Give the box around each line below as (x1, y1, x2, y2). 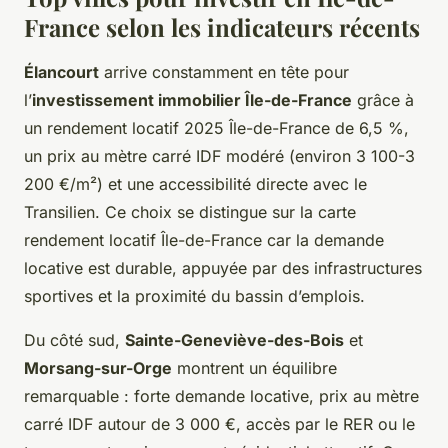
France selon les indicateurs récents (24, 10, 420, 43)
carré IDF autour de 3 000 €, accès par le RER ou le (24, 413, 415, 434)
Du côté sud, (24, 329, 125, 350)
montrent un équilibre (172, 357, 337, 378)
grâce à (352, 89, 414, 110)
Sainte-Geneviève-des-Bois (125, 329, 344, 350)
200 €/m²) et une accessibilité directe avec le (24, 173, 367, 194)
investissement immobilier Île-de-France (32, 89, 352, 110)
